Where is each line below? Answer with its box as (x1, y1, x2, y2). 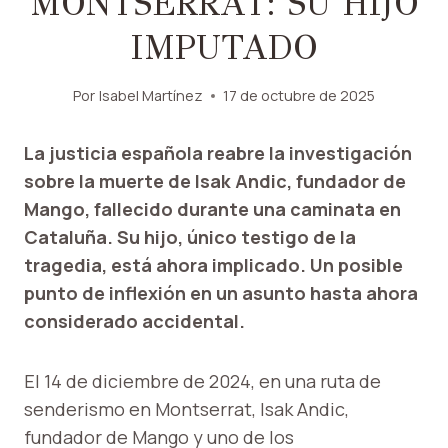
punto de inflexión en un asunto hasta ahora (24, 281, 418, 306)
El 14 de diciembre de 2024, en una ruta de (24, 369, 381, 394)
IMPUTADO (130, 26, 318, 68)
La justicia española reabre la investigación (24, 141, 412, 166)
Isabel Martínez (98, 86, 203, 106)
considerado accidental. (24, 309, 245, 334)
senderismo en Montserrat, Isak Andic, (24, 397, 349, 422)
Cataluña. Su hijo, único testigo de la (24, 225, 356, 250)
